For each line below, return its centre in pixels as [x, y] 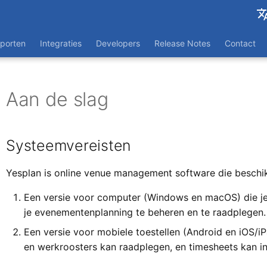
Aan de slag [57, 99]
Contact [240, 43]
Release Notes [182, 43]
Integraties [61, 43]
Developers [118, 43]
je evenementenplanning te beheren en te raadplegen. [145, 212]
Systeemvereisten [68, 145]
